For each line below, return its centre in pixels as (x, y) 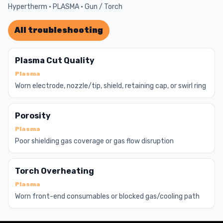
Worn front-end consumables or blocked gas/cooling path (107, 196)
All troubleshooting (59, 30)
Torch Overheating (55, 171)
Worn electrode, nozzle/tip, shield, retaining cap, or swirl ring (111, 86)
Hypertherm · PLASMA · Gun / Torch (65, 7)
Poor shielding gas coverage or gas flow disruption (94, 141)
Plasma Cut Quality (55, 60)
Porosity (33, 116)
